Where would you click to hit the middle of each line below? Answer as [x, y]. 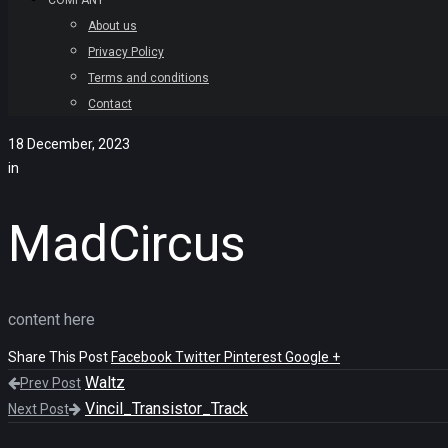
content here [51, 319]
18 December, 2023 [69, 144]
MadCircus [126, 243]
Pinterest [254, 357]
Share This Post [59, 357]
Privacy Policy [126, 52]
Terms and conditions [148, 78]
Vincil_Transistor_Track [166, 408]
